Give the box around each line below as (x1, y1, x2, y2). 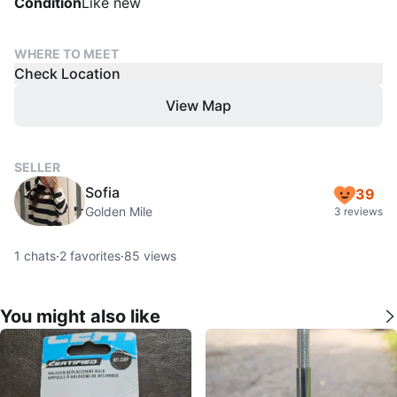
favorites (66, 248, 121, 263)
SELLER (14, 160, 60, 175)
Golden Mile (85, 204, 152, 219)
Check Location (14, 65, 121, 82)
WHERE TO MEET (14, 46, 119, 61)
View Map (166, 97, 231, 114)
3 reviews (334, 205, 383, 218)
